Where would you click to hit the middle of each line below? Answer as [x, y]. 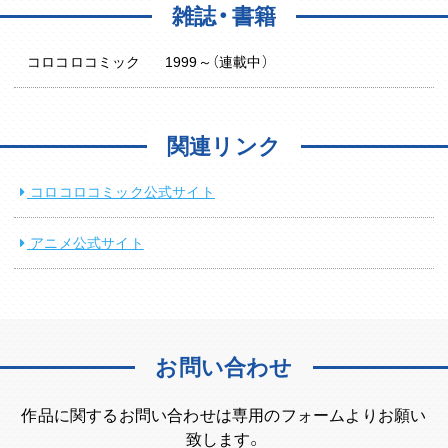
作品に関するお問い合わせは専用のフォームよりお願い [224, 414]
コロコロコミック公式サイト [121, 191]
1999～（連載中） [216, 61]
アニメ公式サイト [85, 242]
